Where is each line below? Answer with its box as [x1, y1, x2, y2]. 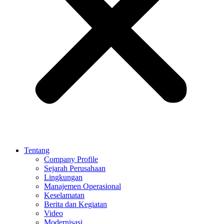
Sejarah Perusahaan [44, 164, 105, 172]
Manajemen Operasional [44, 182, 121, 190]
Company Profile [44, 155, 98, 163]
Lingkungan [44, 173, 82, 181]
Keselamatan [44, 191, 84, 199]
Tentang [24, 146, 49, 154]
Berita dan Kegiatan [44, 200, 107, 208]
